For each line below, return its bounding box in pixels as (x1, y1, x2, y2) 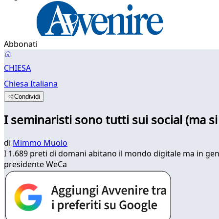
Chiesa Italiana (4, 78, 58, 89)
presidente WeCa (4, 158, 67, 170)
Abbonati (4, 39, 38, 49)
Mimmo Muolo (13, 137, 67, 148)
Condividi (14, 93, 41, 100)
